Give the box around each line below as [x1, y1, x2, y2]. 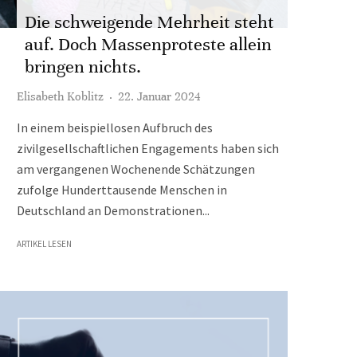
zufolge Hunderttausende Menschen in [17, 182, 227, 198]
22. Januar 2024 [118, 89, 201, 104]
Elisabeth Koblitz [17, 89, 104, 104]
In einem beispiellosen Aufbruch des [17, 120, 213, 135]
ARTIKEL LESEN [17, 238, 72, 249]
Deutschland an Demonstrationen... [17, 202, 210, 218]
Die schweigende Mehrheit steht [25, 11, 274, 33]
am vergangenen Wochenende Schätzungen [17, 161, 255, 177]
